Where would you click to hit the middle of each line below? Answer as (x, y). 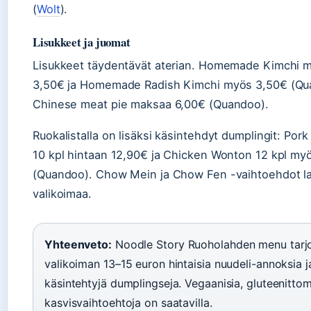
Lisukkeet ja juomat (82, 42)
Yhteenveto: (78, 245)
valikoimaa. (62, 194)
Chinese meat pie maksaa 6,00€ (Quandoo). (151, 104)
